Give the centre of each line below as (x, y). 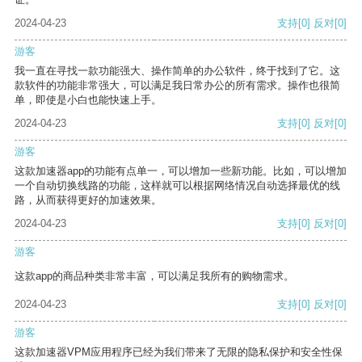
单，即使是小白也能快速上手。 (88, 100)
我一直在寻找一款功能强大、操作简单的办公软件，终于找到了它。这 (177, 71)
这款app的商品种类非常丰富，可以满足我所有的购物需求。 (154, 276)
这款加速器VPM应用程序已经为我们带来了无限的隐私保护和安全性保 (179, 352)
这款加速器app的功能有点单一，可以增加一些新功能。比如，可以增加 (181, 171)
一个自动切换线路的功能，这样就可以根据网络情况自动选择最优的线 (177, 186)
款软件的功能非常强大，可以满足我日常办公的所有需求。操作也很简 (177, 86)
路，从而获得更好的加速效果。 (88, 200)
